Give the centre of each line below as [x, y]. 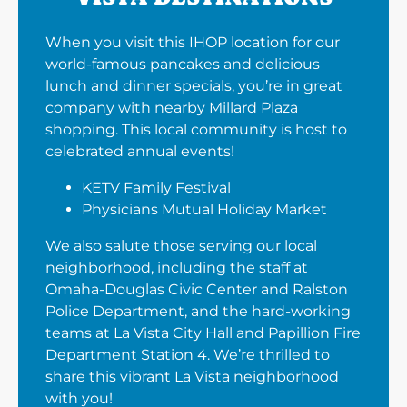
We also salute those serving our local [181, 246]
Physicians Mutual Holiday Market [204, 210]
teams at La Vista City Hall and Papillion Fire [203, 333]
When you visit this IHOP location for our [193, 43]
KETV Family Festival [156, 188]
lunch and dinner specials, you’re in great [194, 86]
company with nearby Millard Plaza [172, 108]
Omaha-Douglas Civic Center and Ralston [197, 290]
